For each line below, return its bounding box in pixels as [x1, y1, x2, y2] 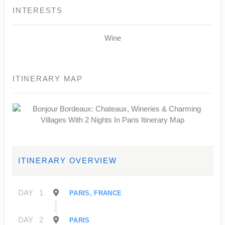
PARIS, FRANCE [69, 189, 122, 197]
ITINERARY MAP [13, 74, 83, 83]
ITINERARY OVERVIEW [18, 156, 117, 165]
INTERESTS [13, 6, 63, 15]
